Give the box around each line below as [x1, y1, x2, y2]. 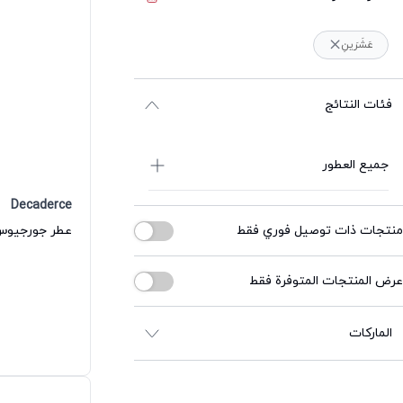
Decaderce [11, 197, 73, 215]
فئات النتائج [325, 95, 393, 113]
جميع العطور [322, 156, 389, 174]
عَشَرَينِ [341, 37, 373, 52]
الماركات [349, 324, 393, 342]
